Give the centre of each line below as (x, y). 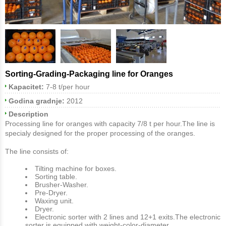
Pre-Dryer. (51, 193)
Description (29, 114)
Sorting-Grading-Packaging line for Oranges (89, 74)
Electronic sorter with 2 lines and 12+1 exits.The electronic (128, 217)
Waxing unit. (54, 201)
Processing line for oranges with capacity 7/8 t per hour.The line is (110, 123)
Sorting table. (56, 177)
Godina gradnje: (37, 101)
